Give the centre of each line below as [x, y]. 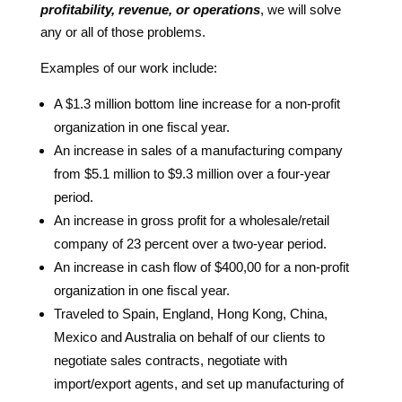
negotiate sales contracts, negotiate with [170, 360]
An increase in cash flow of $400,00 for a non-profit [201, 267]
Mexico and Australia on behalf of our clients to [189, 336]
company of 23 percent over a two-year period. [190, 243]
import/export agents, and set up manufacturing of [198, 383]
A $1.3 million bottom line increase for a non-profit [197, 103]
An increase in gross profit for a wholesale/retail [191, 220]
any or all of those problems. [122, 31]
